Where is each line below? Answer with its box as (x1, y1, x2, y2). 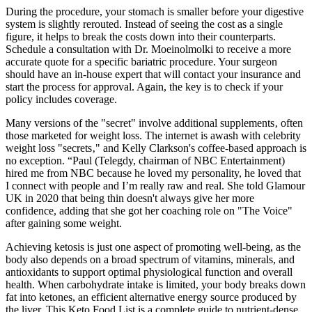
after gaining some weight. (6, 217, 122, 229)
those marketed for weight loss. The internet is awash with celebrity (6, 129, 301, 141)
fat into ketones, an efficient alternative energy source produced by (6, 290, 297, 303)
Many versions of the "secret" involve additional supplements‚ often (6, 116, 303, 129)
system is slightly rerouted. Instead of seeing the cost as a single (6, 17, 283, 30)
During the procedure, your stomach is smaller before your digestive (6, 5, 304, 17)
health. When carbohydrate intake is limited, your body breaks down (6, 278, 306, 290)
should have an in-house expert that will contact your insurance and (6, 68, 301, 80)
